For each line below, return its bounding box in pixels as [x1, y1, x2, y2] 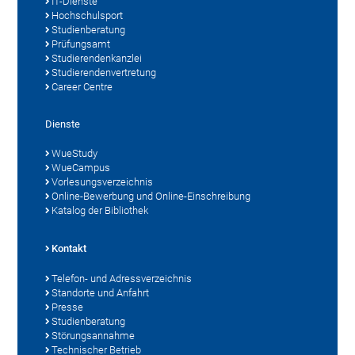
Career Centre [52, 80, 113, 93]
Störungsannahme [52, 329, 136, 342]
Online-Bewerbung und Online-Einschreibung [52, 189, 251, 202]
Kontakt [52, 242, 87, 254]
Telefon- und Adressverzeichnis [52, 272, 193, 284]
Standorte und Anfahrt [52, 286, 150, 299]
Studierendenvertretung [52, 66, 157, 78]
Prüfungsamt [52, 37, 111, 50]
